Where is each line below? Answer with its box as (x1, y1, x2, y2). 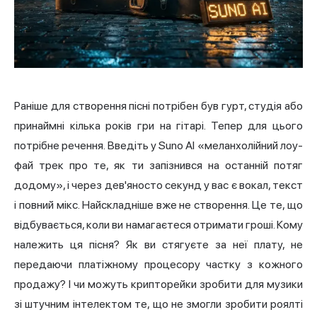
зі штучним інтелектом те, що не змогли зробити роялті (14, 296, 303, 311)
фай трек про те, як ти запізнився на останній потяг (14, 158, 303, 172)
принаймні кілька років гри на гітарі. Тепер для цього (14, 118, 303, 132)
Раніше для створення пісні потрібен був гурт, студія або (14, 98, 303, 113)
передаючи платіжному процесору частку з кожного (14, 257, 303, 271)
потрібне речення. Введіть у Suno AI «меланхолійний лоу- (14, 138, 303, 152)
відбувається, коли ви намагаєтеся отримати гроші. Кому (14, 217, 303, 231)
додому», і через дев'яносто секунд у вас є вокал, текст (14, 178, 303, 192)
